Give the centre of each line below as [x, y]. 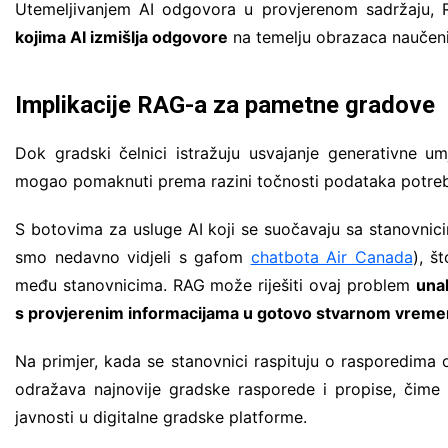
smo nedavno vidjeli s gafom [133, 256]
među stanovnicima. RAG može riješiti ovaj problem [215, 284]
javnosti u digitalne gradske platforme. [161, 416]
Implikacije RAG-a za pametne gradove [225, 104]
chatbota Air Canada [331, 256]
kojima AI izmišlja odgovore [121, 36]
